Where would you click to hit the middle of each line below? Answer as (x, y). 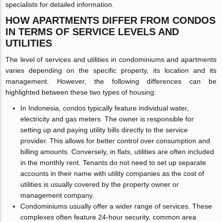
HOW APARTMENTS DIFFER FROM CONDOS (111, 20)
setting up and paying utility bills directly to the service (104, 130)
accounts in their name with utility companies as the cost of (112, 173)
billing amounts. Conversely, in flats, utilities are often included (117, 151)
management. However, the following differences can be (111, 81)
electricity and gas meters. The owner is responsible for (107, 119)
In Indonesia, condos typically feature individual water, (105, 108)
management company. (57, 195)
